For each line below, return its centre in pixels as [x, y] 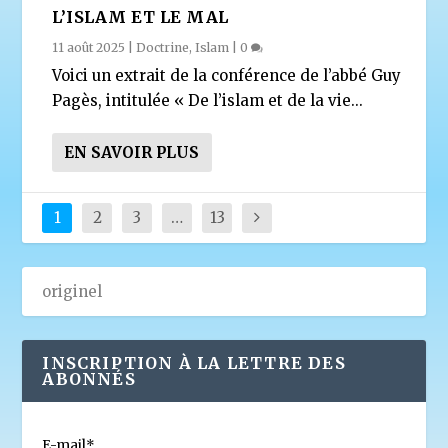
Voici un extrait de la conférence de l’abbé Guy [227, 75]
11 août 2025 [89, 47]
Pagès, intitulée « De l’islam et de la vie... [208, 100]
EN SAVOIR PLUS [132, 152]
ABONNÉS [89, 378]
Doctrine [163, 47]
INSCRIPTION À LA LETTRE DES [194, 362]
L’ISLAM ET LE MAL [140, 16]
